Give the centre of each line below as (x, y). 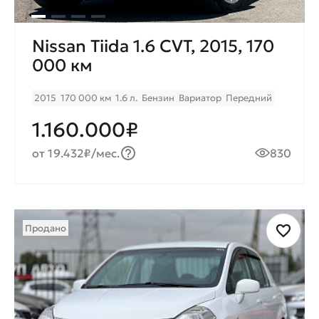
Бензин (158, 98)
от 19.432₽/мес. (76, 153)
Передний (249, 98)
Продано (46, 228)
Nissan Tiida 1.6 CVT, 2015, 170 (153, 46)
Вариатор (200, 98)
